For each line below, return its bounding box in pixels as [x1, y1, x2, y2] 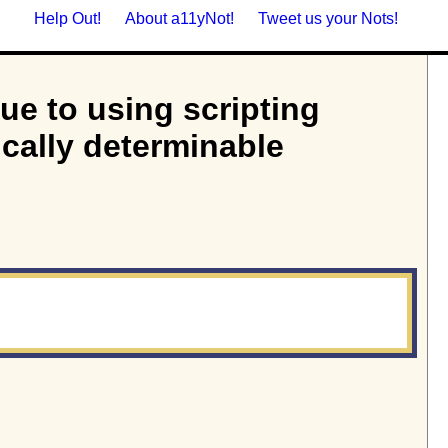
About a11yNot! [125, 10, 234, 27]
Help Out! [34, 10, 101, 27]
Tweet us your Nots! [258, 10, 398, 27]
